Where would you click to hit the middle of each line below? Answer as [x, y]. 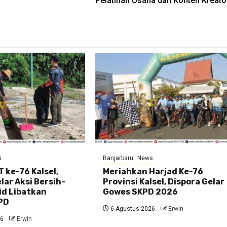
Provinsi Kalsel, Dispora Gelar [164, 182]
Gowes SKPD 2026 [141, 192]
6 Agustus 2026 [132, 209]
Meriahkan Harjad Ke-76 [153, 172]
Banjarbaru [118, 158]
